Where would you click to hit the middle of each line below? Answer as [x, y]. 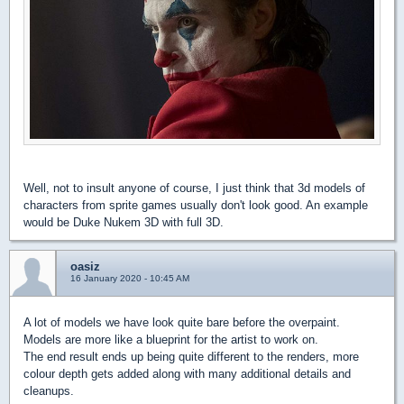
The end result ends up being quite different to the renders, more [191, 356]
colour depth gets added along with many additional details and [187, 373]
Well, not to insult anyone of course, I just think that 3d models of [194, 188]
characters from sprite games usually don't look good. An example [196, 205]
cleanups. [49, 390]
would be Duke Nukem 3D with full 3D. [124, 222]
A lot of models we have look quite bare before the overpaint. [182, 322]
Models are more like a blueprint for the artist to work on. [171, 339]
